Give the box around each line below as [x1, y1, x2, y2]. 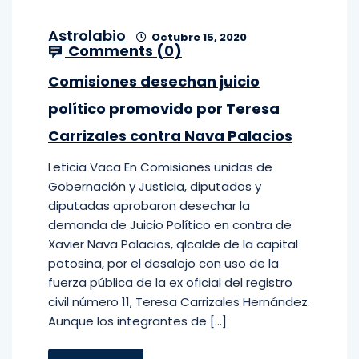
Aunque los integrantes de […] [48, 313, 227, 329]
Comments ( [65, 41, 164, 61]
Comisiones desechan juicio [48, 71, 260, 91]
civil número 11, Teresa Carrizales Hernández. [48, 293, 310, 310]
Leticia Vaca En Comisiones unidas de [48, 159, 272, 175]
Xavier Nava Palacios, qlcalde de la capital [48, 236, 298, 252]
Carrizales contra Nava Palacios [48, 126, 292, 146]
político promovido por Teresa [48, 99, 280, 119]
